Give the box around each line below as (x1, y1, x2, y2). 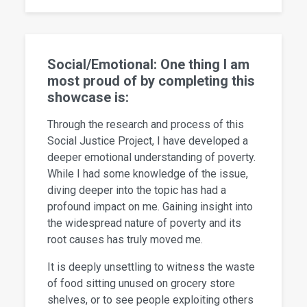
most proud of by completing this (47, 73, 256, 90)
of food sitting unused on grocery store (47, 277, 236, 291)
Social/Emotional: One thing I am (47, 56, 250, 73)
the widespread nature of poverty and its (47, 217, 242, 230)
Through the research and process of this (47, 118, 245, 132)
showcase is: (47, 89, 130, 106)
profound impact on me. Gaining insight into (47, 200, 254, 214)
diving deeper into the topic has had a (47, 184, 227, 197)
